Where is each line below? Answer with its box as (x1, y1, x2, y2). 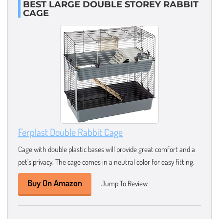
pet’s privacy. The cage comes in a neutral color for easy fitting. (18, 156, 195, 167)
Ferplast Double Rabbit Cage (18, 125, 123, 138)
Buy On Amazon (27, 177, 82, 188)
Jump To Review (101, 178, 148, 188)
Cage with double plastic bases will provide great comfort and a (18, 144, 195, 154)
